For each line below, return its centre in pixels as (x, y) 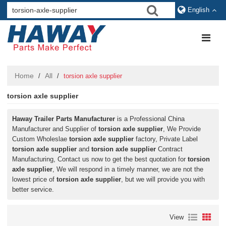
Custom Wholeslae (41, 139)
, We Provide (182, 129)
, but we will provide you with (163, 179)
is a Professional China (150, 119)
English (198, 10)
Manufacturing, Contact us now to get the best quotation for (100, 159)
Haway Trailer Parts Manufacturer (64, 119)
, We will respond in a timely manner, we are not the (128, 169)
